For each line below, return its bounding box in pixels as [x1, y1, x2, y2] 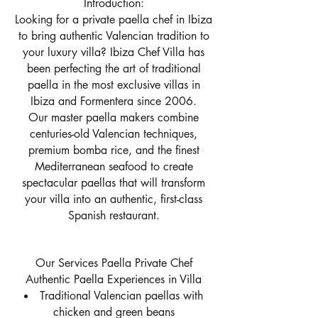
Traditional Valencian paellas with [40, 288, 203, 303]
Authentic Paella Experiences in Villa [26, 272, 202, 287]
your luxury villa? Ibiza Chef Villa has [23, 45, 204, 60]
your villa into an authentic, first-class [25, 192, 202, 207]
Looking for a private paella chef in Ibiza [15, 12, 212, 27]
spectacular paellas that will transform [22, 175, 205, 190]
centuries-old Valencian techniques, [30, 126, 197, 141]
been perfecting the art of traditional [26, 61, 201, 76]
